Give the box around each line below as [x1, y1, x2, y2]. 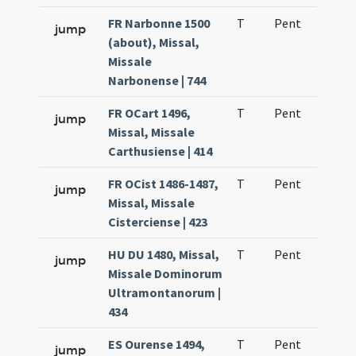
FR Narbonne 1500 [108, 15, 211, 31]
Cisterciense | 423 [108, 214, 208, 230]
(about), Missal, [108, 34, 200, 50]
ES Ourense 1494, [108, 336, 206, 352]
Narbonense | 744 [108, 72, 207, 88]
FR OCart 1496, [108, 105, 192, 121]
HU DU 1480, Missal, [108, 246, 220, 262]
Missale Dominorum [108, 265, 223, 281]
